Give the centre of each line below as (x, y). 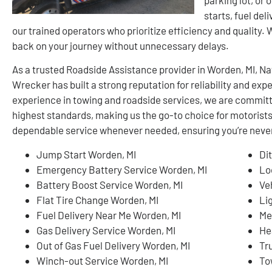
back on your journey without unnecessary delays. (121, 45)
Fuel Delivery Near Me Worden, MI (109, 215)
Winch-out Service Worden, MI (102, 260)
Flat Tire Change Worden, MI (97, 199)
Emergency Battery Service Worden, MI (122, 169)
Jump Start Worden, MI (86, 154)
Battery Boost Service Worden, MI (110, 184)
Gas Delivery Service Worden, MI (106, 230)
